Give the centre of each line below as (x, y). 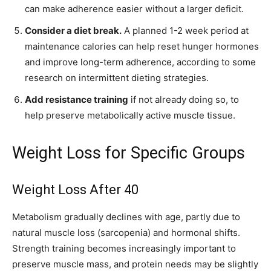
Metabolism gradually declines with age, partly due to (126, 217)
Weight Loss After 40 (75, 190)
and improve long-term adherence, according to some (140, 62)
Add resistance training (77, 100)
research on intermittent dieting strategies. (117, 78)
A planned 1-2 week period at (185, 31)
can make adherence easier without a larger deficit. (134, 9)
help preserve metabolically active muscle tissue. (130, 116)
